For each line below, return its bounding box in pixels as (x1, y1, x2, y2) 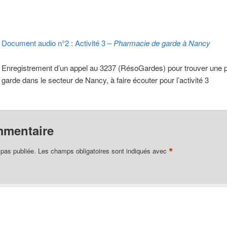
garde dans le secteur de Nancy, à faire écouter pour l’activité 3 (1, 74, 209, 85)
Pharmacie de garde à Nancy (113, 37, 210, 49)
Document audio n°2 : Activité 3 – (1, 37, 113, 49)
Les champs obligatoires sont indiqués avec (38, 145, 169, 156)
